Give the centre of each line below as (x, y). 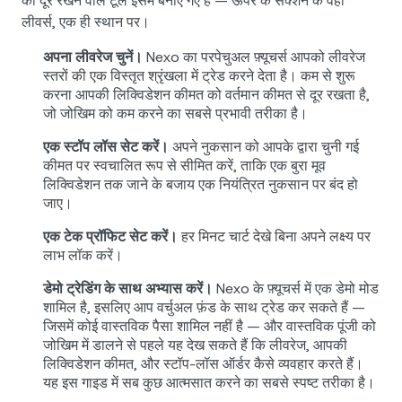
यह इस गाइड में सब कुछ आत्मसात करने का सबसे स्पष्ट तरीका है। (209, 383)
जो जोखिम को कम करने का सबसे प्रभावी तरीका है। (175, 114)
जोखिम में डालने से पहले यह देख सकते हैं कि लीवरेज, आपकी (195, 345)
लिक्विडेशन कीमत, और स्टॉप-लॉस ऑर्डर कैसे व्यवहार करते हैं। (203, 364)
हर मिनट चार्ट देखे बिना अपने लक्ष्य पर (274, 237)
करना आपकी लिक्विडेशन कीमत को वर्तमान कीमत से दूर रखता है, (206, 95)
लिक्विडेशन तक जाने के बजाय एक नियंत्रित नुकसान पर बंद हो (201, 185)
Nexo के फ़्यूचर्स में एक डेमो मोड (296, 289)
